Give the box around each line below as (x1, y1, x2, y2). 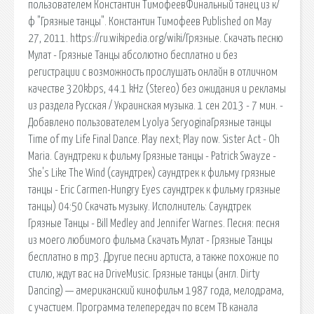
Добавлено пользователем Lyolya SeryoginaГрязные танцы (28, 116, 271, 128)
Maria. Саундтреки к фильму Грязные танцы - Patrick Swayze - (28, 150, 276, 162)
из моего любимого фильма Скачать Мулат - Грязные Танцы (28, 234, 273, 246)
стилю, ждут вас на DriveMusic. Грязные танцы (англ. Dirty (28, 268, 260, 280)
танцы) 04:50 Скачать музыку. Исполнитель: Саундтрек (28, 200, 251, 212)
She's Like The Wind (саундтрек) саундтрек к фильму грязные (28, 167, 275, 179)
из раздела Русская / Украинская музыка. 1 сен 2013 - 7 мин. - (28, 100, 283, 111)
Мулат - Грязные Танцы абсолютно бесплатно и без (28, 49, 238, 61)
